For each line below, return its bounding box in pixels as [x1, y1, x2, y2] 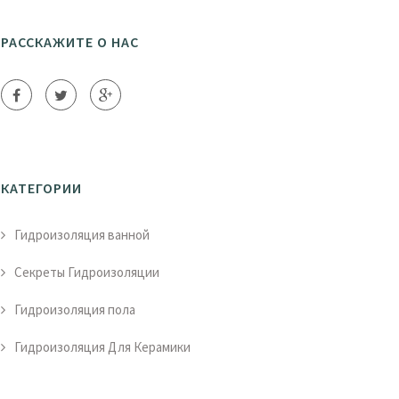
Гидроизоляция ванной [14, 226, 150, 243]
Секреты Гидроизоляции [14, 264, 159, 281]
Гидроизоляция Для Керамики [14, 338, 191, 355]
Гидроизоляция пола [14, 301, 135, 318]
